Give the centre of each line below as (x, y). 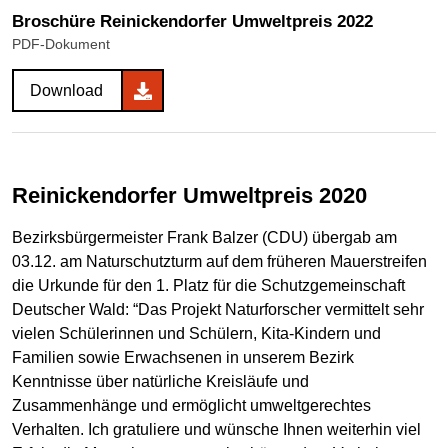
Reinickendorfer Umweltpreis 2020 (197, 196)
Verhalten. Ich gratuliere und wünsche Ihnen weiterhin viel (216, 429)
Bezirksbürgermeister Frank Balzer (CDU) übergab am (204, 237)
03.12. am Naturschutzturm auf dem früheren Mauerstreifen (219, 261)
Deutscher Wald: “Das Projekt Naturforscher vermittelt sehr (218, 309)
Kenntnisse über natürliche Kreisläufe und (160, 381)
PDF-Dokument (61, 44)
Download (66, 91)
